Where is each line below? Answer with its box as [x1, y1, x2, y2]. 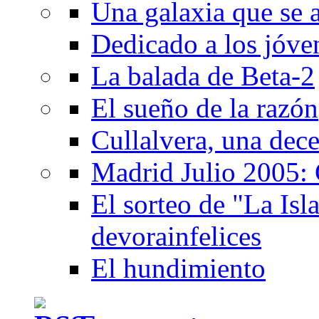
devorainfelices [91, 220, 261, 251]
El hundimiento [91, 252, 266, 283]
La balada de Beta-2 [91, 60, 315, 91]
